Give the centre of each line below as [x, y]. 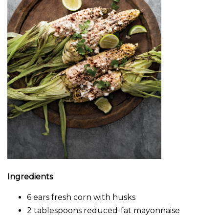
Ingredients [30, 177]
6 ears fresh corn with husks [81, 197]
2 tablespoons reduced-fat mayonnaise [103, 211]
